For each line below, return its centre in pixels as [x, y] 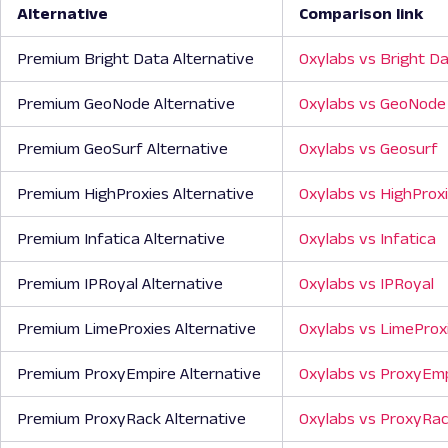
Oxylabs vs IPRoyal [366, 283]
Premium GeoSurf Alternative [122, 148]
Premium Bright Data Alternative [135, 58]
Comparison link [361, 13]
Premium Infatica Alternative [121, 238]
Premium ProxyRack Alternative [131, 418]
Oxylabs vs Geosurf [368, 148]
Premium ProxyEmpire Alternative [139, 373]
